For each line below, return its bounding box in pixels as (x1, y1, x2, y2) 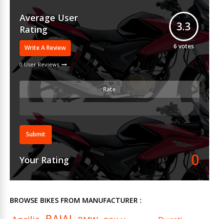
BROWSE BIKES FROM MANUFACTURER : (10, 195, 142, 205)
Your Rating (20, 153, 69, 166)
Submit (26, 130, 45, 139)
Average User (20, 11, 78, 23)
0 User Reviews (20, 60, 59, 68)
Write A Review (24, 44, 66, 52)
